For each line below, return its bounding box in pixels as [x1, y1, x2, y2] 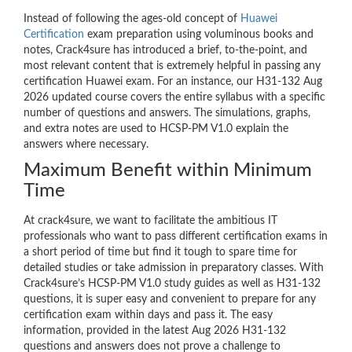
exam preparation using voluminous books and [84, 29, 313, 41]
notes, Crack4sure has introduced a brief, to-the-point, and [24, 45, 307, 57]
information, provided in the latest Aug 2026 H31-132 [24, 325, 286, 337]
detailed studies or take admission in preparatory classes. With [24, 262, 324, 274]
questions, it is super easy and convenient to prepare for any [24, 294, 316, 306]
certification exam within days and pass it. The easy [24, 310, 273, 321]
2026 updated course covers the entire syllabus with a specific [24, 92, 325, 104]
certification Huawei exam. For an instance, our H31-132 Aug [24, 76, 322, 88]
